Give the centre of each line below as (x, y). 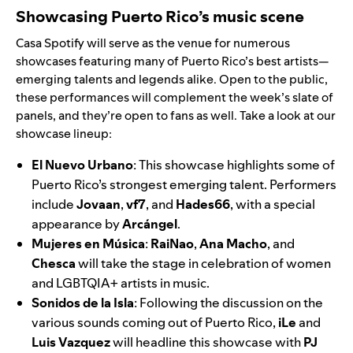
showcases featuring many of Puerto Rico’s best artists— (173, 61)
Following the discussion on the (231, 303)
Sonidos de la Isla (83, 303)
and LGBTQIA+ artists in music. (122, 283)
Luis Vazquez (71, 342)
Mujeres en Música (88, 244)
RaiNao (172, 244)
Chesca (54, 264)
